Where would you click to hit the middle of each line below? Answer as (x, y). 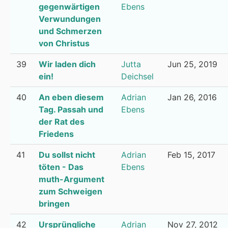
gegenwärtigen (69, 7)
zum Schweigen (70, 191)
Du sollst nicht (67, 155)
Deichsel (137, 76)
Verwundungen (70, 19)
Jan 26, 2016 (192, 97)
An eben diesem (71, 97)
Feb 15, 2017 (191, 155)
